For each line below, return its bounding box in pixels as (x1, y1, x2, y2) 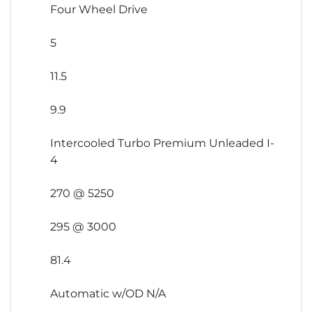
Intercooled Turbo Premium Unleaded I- (50, 136, 274, 150)
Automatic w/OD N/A (50, 287, 166, 301)
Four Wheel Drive (50, 3, 148, 17)
